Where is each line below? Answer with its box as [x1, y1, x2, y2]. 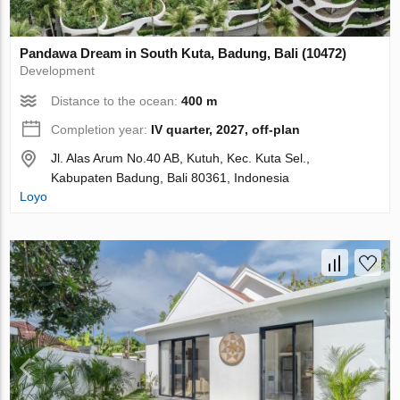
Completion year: [51, 122, 152, 137]
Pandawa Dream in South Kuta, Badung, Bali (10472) [20, 46, 347, 62]
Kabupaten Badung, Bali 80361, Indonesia [51, 171, 290, 186]
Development [20, 63, 96, 79]
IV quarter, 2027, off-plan [151, 122, 301, 137]
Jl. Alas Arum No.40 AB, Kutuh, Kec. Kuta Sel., [51, 151, 311, 166]
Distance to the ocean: [51, 94, 182, 109]
